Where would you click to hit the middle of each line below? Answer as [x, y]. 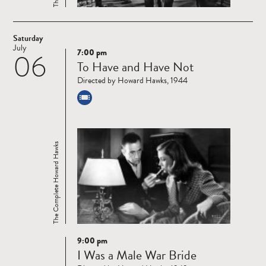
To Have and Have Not [136, 67]
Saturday [28, 39]
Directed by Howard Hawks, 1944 [132, 81]
